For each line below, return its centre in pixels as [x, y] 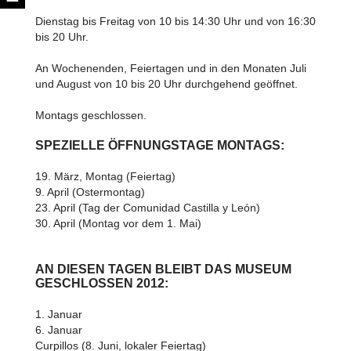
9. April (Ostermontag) [90, 192]
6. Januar [58, 330]
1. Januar [58, 314]
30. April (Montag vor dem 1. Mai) [118, 223]
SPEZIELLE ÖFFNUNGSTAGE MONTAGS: [159, 145]
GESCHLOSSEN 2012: [101, 283]
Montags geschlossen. [90, 115]
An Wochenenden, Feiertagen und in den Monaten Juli [170, 68]
